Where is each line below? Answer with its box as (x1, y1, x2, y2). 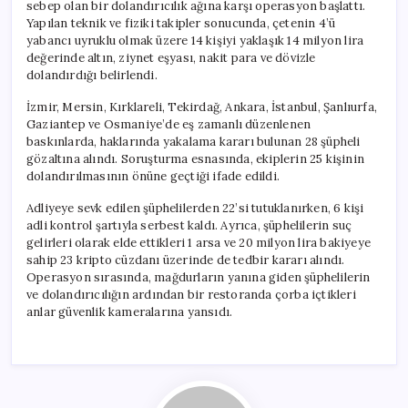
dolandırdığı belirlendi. (26, 66, 158, 83)
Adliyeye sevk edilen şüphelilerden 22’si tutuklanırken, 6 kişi (26, 199, 364, 216)
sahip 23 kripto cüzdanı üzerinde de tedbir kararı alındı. (26, 251, 345, 268)
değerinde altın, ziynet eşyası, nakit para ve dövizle (26, 49, 316, 66)
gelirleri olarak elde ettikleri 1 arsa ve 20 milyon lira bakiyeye (26, 234, 372, 250)
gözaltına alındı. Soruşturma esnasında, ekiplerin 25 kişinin (26, 150, 364, 167)
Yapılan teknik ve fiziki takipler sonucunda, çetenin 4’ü (26, 15, 336, 31)
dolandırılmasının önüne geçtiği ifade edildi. (26, 168, 280, 184)
